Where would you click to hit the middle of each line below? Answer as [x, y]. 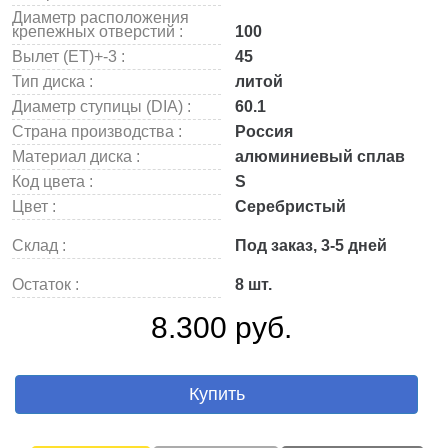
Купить [216, 394]
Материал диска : [76, 156]
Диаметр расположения [100, 17]
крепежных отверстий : [97, 31]
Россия [262, 131]
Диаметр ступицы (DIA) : [101, 106]
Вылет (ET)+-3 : [68, 56]
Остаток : [45, 284]
